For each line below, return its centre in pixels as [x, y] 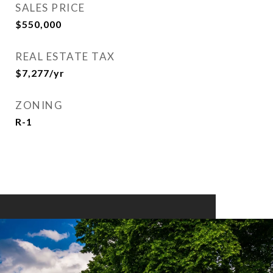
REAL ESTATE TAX [65, 56]
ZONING [39, 105]
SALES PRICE [50, 8]
